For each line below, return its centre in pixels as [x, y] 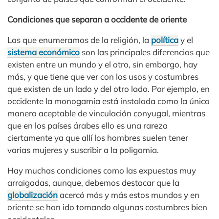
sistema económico [44, 52]
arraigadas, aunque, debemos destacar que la [93, 182]
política [165, 40]
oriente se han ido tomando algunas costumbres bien [107, 207]
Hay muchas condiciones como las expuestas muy [102, 170]
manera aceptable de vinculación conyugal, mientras [106, 113]
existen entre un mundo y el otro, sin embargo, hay [102, 64]
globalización [33, 195]
